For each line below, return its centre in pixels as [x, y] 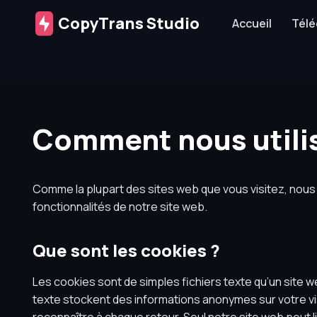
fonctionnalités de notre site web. [120, 207]
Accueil [252, 23]
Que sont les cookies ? [126, 250]
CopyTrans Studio [128, 23]
